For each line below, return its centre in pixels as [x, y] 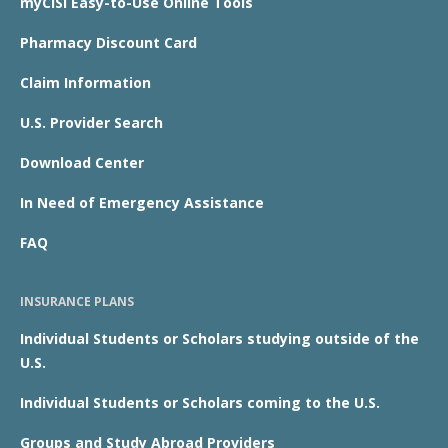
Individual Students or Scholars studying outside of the [219, 338]
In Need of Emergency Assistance [142, 202]
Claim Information [85, 82]
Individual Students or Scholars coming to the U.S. [200, 402]
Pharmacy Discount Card [108, 42]
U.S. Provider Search [91, 122]
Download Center [82, 162]
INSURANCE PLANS [77, 301]
